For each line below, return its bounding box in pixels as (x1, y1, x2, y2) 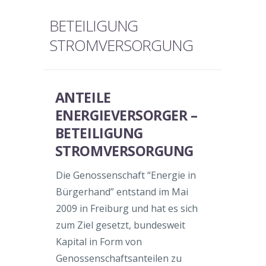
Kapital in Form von (56, 235, 142, 248)
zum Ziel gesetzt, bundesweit (56, 218, 185, 232)
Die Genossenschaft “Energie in (56, 168, 196, 182)
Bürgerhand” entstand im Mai (56, 185, 188, 198)
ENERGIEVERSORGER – (55, 106, 198, 125)
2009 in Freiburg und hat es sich (56, 201, 198, 215)
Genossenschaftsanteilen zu (56, 251, 182, 265)
